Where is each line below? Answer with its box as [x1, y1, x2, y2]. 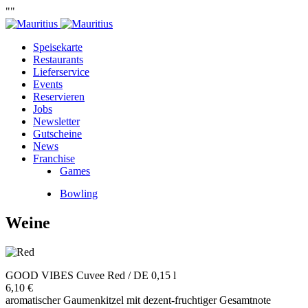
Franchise [33, 153, 75, 164]
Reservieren [33, 91, 85, 102]
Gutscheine [33, 128, 82, 140]
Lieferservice [33, 66, 89, 78]
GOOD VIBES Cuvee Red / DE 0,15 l [5, 269, 176, 281]
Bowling [60, 188, 98, 199]
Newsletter [33, 115, 80, 127]
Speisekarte [33, 41, 82, 53]
